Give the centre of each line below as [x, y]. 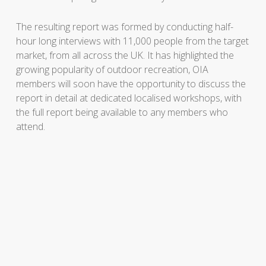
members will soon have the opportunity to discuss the [131, 84]
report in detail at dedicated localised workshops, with [129, 98]
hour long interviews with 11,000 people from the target [132, 41]
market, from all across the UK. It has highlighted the [125, 56]
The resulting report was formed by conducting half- [124, 27]
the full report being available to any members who [122, 113]
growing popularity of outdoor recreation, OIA [112, 70]
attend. [30, 127]
